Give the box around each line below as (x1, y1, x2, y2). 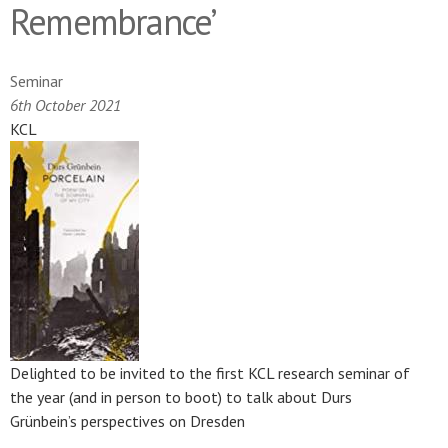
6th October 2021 (10, 95, 121, 116)
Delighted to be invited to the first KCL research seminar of (10, 363, 410, 384)
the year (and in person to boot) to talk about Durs (10, 387, 352, 408)
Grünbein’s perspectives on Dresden (10, 411, 249, 432)
